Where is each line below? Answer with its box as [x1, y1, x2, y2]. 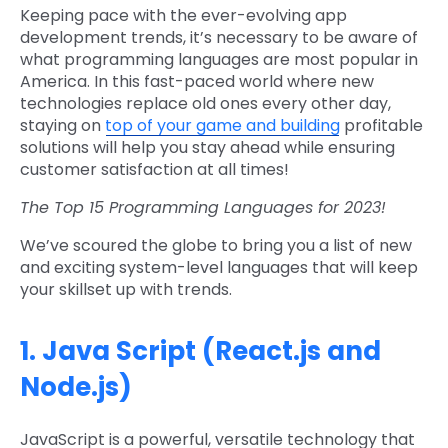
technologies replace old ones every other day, [20, 92, 391, 116]
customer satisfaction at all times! [20, 158, 289, 182]
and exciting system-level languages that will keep [20, 256, 418, 280]
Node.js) [20, 369, 132, 406]
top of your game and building [105, 114, 340, 138]
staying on [20, 114, 105, 138]
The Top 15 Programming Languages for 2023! [20, 196, 386, 220]
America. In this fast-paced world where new [20, 70, 374, 94]
